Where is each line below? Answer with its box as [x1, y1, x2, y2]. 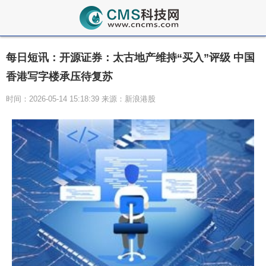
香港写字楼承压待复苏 [6, 71, 113, 83]
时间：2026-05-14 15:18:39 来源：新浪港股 [6, 94, 156, 103]
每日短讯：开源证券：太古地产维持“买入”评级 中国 [6, 52, 255, 64]
